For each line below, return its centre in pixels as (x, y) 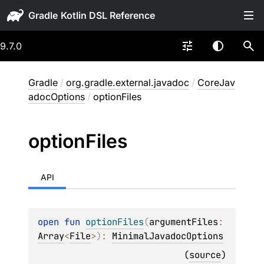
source (205, 255)
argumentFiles (184, 222)
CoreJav (216, 82)
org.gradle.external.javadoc (128, 82)
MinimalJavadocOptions (168, 236)
